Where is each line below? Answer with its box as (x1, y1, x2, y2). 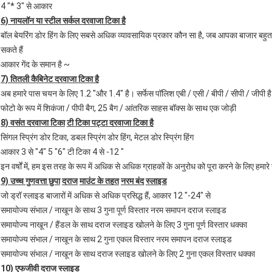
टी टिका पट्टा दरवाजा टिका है (67, 118, 154, 128)
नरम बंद (121, 176, 144, 186)
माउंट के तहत (80, 176, 119, 186)
